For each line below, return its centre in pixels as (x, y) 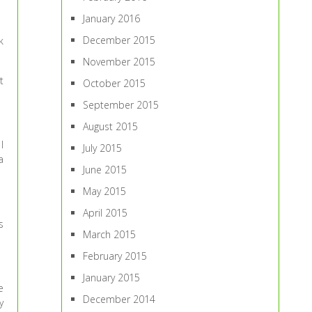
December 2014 (119, 299)
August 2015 (111, 126)
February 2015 (115, 256)
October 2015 (115, 83)
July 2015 (103, 148)
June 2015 (105, 170)
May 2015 (105, 191)
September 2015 (121, 105)
